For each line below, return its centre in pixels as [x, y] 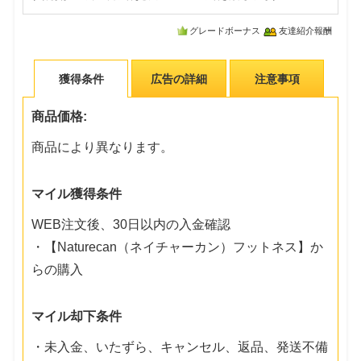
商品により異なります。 [103, 147]
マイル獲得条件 [77, 193]
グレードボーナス [224, 31]
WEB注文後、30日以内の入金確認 [131, 224]
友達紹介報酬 [305, 31]
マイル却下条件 [77, 316]
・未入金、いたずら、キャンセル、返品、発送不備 [180, 346]
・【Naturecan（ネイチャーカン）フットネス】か [178, 247]
